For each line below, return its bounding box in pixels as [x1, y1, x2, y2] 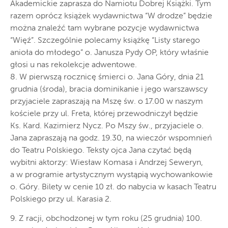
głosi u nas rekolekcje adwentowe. [10, 61, 137, 69]
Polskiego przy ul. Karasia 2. [10, 195, 111, 204]
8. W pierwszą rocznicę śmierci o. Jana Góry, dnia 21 [10, 73, 204, 81]
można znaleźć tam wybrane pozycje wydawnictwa [10, 24, 199, 33]
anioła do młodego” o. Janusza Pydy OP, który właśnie [10, 48, 209, 57]
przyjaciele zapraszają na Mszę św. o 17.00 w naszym [10, 97, 203, 106]
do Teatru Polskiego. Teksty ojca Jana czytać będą [10, 146, 191, 155]
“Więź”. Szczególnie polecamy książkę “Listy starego [10, 36, 200, 45]
